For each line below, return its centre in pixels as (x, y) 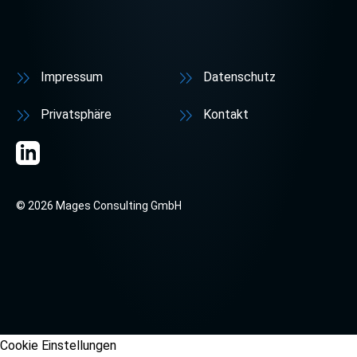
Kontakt (226, 114)
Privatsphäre (76, 114)
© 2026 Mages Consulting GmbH (99, 206)
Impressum (71, 77)
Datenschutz (239, 77)
